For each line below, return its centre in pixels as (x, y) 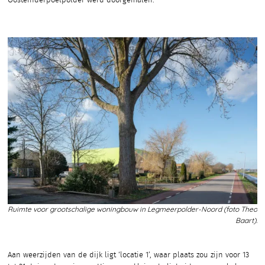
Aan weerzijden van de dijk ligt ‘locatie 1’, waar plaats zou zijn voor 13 (128, 255)
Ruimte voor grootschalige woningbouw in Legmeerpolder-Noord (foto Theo (132, 209)
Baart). (246, 220)
